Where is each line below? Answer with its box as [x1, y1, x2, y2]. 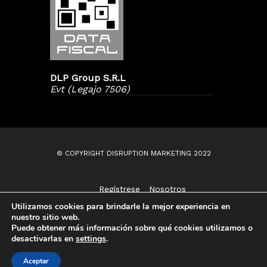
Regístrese [99, 184, 140, 194]
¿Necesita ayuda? [117, 240, 197, 252]
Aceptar [23, 256, 49, 266]
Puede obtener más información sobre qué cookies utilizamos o [11, 222, 253, 234]
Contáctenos [117, 195, 168, 205]
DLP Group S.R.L [50, 72, 126, 83]
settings [76, 233, 106, 244]
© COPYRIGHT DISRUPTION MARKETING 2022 [56, 149, 211, 157]
